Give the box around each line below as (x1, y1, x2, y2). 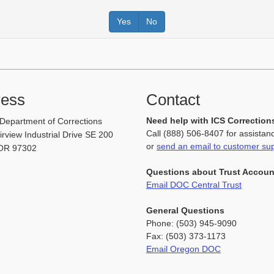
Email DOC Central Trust (146, 179, 242, 190)
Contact (146, 90, 200, 109)
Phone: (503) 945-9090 (146, 218, 237, 228)
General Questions (146, 205, 224, 215)
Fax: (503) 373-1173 (146, 231, 226, 241)
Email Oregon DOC (146, 243, 221, 254)
